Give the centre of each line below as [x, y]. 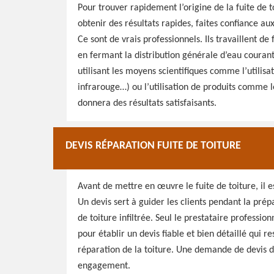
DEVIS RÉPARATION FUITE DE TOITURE [153, 146]
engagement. [104, 266]
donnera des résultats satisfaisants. [147, 103]
